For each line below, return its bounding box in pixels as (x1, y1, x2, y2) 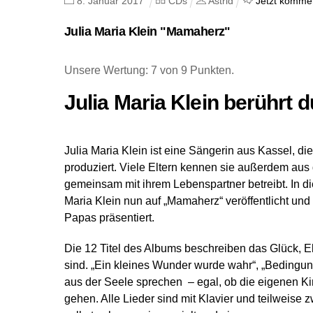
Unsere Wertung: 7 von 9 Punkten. (64, 64, 234, 76)
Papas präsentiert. (64, 211, 154, 224)
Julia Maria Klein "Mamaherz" (64, 24, 231, 38)
